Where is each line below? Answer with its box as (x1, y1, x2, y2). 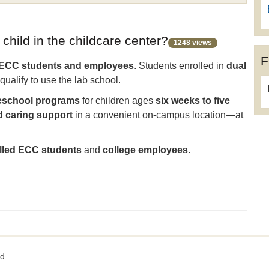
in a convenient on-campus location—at (73, 110, 243, 120)
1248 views (174, 38, 212, 47)
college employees (103, 145, 188, 155)
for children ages (80, 95, 156, 106)
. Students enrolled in (134, 61, 226, 71)
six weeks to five (156, 95, 230, 106)
